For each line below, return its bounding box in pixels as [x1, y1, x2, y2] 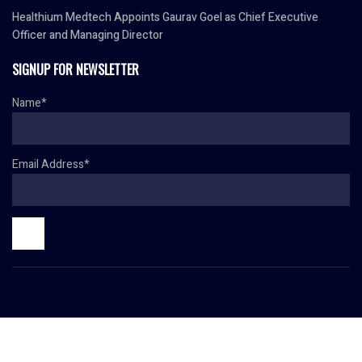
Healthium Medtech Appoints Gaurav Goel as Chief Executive [12, 8, 318, 26]
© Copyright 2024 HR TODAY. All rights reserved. [12, 318, 227, 333]
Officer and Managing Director [12, 26, 163, 44]
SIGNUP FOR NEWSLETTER [12, 59, 139, 79]
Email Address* [12, 155, 90, 173]
